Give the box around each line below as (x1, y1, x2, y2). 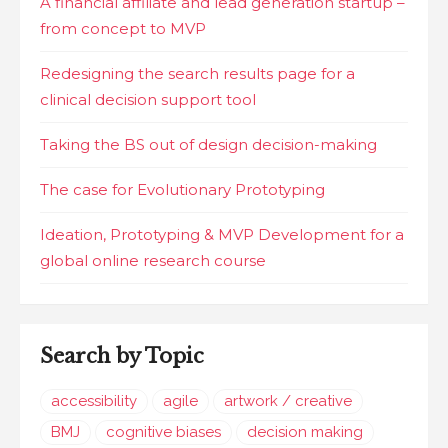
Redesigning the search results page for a (40, 64, 355, 83)
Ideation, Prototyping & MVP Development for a (40, 225, 404, 244)
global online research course (40, 251, 266, 270)
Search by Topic (40, 344, 204, 368)
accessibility (51, 392, 137, 410)
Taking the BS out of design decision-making (40, 135, 377, 154)
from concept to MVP (40, 19, 206, 38)
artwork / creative (224, 392, 352, 410)
